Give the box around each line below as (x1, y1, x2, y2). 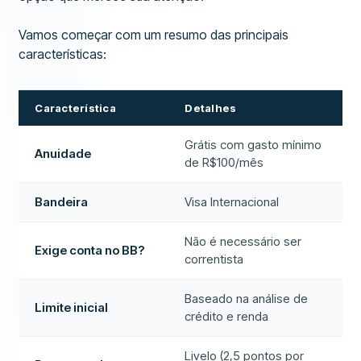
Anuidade (35, 146, 92, 161)
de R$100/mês (185, 155, 264, 170)
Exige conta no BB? (35, 243, 145, 258)
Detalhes (185, 102, 237, 114)
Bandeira (35, 194, 89, 210)
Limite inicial (35, 300, 109, 315)
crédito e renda (185, 309, 269, 324)
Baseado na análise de (185, 291, 309, 306)
